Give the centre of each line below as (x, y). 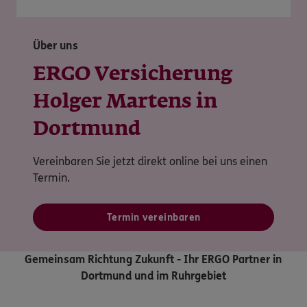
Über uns (56, 46)
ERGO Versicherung (133, 75)
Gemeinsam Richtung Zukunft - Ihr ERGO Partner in (153, 259)
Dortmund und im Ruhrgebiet (153, 276)
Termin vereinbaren (153, 218)
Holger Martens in (125, 102)
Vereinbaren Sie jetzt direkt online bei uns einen (150, 161)
